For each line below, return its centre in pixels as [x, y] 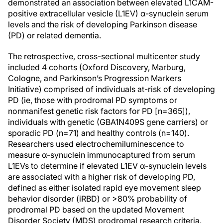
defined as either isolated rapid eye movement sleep [105, 188]
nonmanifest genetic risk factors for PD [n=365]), [99, 111]
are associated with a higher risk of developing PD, [102, 177]
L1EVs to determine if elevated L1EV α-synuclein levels [107, 166]
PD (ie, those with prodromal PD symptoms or [93, 100]
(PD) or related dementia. [55, 35]
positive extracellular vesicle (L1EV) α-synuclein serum [108, 13]
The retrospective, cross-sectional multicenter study [104, 56]
